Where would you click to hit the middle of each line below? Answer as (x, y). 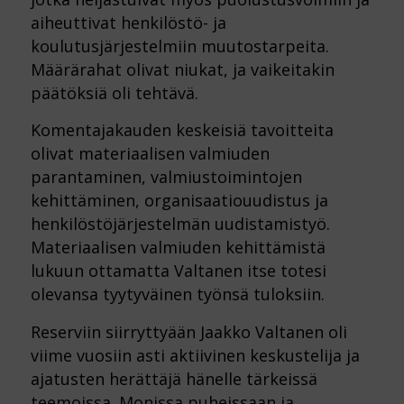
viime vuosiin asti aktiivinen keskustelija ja (195, 355)
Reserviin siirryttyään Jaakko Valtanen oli (188, 331)
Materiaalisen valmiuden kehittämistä (178, 248)
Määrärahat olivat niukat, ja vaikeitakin (182, 70)
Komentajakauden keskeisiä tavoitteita (182, 130)
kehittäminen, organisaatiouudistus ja (179, 201)
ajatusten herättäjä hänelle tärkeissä (174, 378)
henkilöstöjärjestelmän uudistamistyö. (180, 224)
